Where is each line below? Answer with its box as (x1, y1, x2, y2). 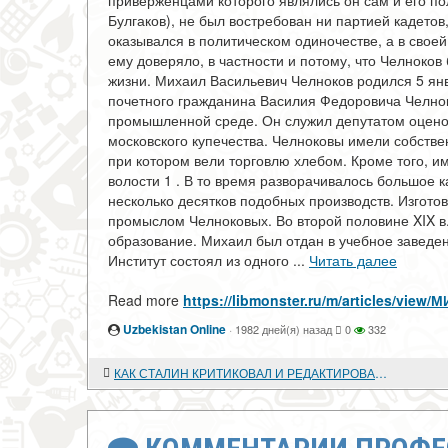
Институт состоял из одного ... (108, 250, 309, 270)
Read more (108, 290, 183, 310)
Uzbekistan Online (123, 320, 226, 338)
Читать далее (309, 250, 397, 270)
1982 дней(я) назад (235, 321, 332, 337)
